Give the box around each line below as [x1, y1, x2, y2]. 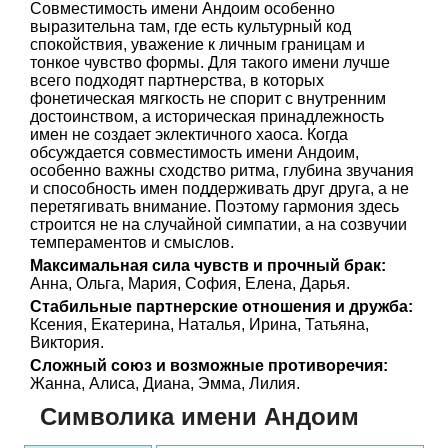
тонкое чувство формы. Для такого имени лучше [30, 54, 390, 71]
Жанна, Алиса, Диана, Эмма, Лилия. [30, 375, 300, 392]
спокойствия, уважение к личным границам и [30, 36, 365, 53]
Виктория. [30, 334, 104, 351]
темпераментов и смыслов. [30, 234, 234, 251]
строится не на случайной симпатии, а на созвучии [30, 216, 407, 233]
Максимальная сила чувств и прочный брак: [30, 257, 386, 274]
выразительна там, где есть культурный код [30, 18, 351, 35]
